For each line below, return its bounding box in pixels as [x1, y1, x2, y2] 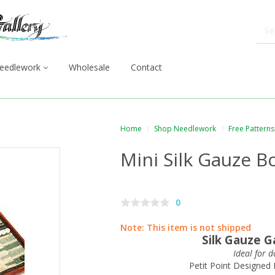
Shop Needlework [154, 123, 216, 134]
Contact [131, 61, 162, 73]
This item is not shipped [147, 222, 251, 234]
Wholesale [69, 61, 110, 73]
